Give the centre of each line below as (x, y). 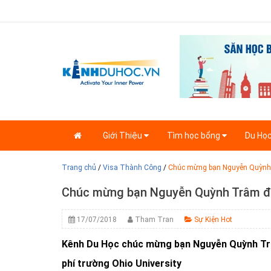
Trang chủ (79, 168)
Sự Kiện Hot (212, 220)
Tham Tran (153, 220)
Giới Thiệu (123, 136)
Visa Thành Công (132, 168)
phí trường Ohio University (122, 264)
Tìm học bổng (194, 136)
